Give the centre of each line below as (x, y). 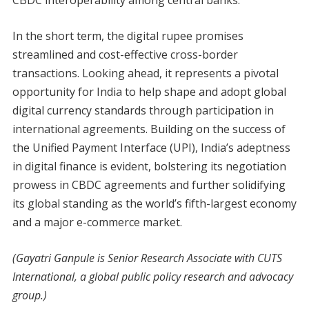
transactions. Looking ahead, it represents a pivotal (145, 73)
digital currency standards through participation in (143, 110)
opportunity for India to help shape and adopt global (149, 91)
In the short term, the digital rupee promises (128, 36)
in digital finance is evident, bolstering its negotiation (149, 166)
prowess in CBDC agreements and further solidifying (149, 185)
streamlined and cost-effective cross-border (125, 54)
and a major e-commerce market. (97, 222)
